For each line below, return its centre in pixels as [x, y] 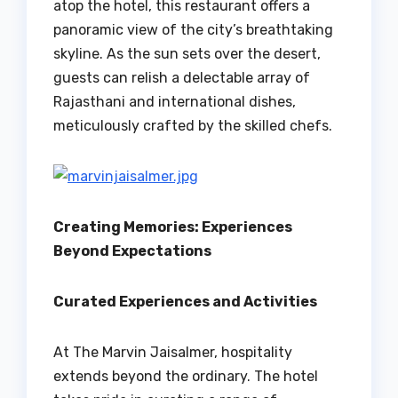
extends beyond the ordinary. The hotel [186, 377]
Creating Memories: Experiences [173, 227]
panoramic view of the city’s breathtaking [193, 30]
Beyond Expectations [132, 251]
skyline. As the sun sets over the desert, [187, 54]
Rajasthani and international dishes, [175, 102]
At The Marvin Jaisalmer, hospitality [173, 353]
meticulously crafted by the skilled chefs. [193, 126]
